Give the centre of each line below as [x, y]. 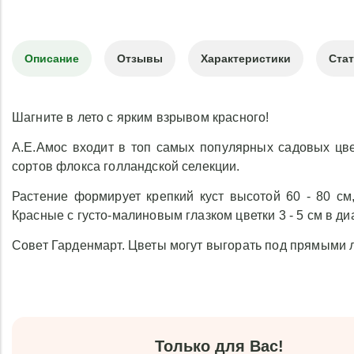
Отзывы [140, 58]
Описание [52, 58]
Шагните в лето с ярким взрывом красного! [141, 117]
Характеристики [246, 58]
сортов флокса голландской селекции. [126, 166]
